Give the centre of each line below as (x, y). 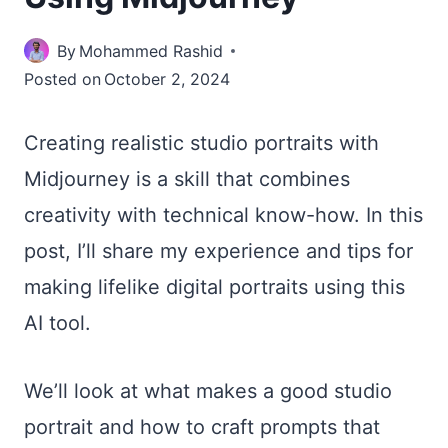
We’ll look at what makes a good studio (208, 390)
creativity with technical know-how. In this (223, 214)
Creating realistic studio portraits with (201, 142)
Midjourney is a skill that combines (187, 178)
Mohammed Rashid (151, 50)
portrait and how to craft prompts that (202, 426)
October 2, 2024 (167, 78)
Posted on (62, 78)
